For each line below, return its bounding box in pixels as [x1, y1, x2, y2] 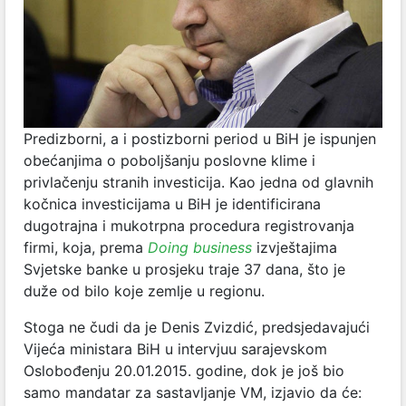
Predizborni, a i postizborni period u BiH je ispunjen [24, 130, 376, 149]
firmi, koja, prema [24, 238, 148, 257]
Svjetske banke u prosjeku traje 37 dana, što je [24, 260, 345, 279]
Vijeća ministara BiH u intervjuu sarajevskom [24, 340, 327, 359]
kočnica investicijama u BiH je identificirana [24, 195, 321, 214]
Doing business [148, 238, 252, 257]
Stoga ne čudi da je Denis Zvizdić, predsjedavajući [24, 318, 370, 337]
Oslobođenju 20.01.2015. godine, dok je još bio [24, 362, 344, 381]
